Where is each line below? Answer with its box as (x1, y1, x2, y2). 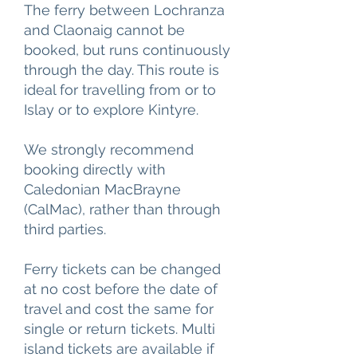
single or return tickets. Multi (24, 320, 215, 337)
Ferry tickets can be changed (24, 261, 221, 277)
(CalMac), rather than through (24, 201, 221, 218)
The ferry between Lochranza (24, 2, 225, 18)
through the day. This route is (24, 61, 219, 78)
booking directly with (24, 161, 166, 178)
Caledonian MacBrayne (24, 181, 181, 198)
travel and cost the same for (24, 300, 214, 317)
